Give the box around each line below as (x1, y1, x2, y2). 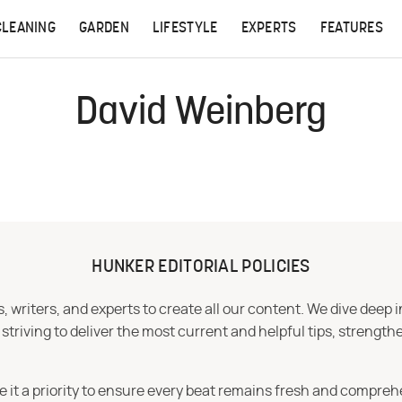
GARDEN (79, 22, 129, 36)
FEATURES (319, 22, 384, 36)
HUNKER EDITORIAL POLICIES (92, 258, 310, 276)
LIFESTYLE (152, 22, 218, 36)
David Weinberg (75, 95, 327, 134)
